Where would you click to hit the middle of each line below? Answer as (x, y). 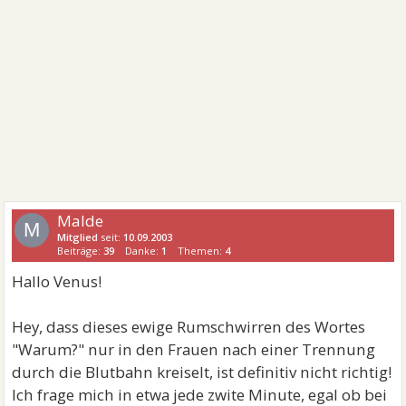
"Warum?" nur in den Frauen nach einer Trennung (194, 349)
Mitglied (78, 237)
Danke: (144, 251)
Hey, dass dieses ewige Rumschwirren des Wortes (189, 327)
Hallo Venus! (57, 281)
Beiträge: (81, 251)
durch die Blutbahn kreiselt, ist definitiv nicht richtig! (202, 372)
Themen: (202, 251)
